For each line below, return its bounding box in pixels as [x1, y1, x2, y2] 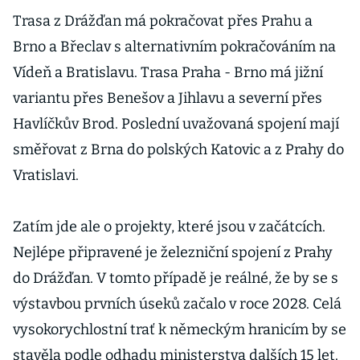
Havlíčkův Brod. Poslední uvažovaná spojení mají [13, 115, 339, 133]
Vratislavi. [13, 166, 79, 184]
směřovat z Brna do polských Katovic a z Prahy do [13, 141, 344, 158]
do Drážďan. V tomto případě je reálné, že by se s [13, 269, 338, 287]
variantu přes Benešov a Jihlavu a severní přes [13, 89, 322, 107]
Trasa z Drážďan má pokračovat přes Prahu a [13, 12, 313, 30]
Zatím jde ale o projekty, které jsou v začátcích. [13, 218, 325, 235]
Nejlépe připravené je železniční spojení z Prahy [13, 243, 333, 261]
